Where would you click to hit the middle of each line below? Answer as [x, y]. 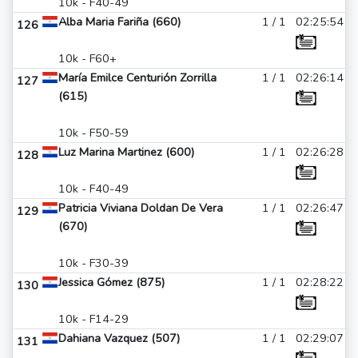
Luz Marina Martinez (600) [126, 152]
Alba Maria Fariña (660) [119, 22]
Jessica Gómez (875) [111, 282]
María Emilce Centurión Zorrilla [137, 78]
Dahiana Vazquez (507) [119, 338]
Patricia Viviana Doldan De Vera [141, 208]
